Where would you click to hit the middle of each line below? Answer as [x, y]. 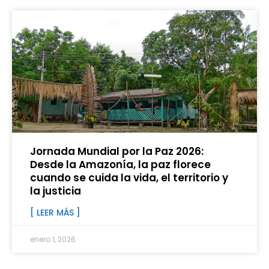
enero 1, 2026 [53, 240]
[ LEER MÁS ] [55, 213]
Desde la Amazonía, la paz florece [120, 165]
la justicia [56, 191]
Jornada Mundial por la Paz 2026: [117, 152]
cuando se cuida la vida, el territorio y [129, 178]
